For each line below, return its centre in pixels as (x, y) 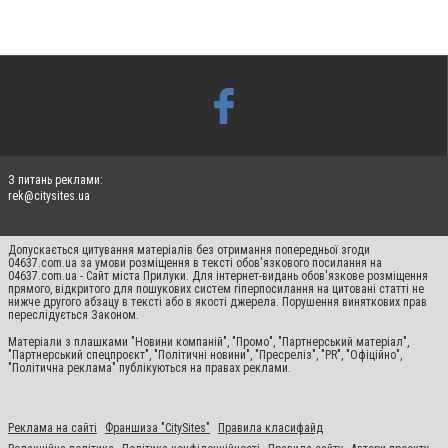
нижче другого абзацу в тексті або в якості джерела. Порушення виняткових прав (217, 302)
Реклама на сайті (52, 428)
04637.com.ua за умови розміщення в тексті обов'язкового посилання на (195, 263)
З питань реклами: (55, 180)
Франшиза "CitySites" (157, 428)
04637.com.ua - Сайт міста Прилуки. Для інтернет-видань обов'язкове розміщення (218, 276)
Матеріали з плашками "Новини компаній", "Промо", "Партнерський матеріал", (208, 342)
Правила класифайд (270, 428)
